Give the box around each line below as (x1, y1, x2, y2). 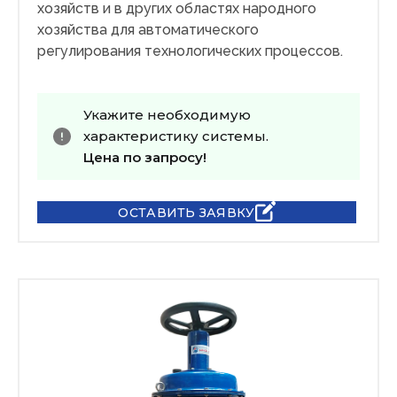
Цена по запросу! (83, 149, 206, 167)
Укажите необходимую (83, 106, 251, 124)
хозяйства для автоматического (37, 21, 259, 39)
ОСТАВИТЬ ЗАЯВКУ (118, 204, 255, 221)
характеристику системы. (83, 128, 269, 145)
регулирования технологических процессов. (37, 43, 343, 60)
